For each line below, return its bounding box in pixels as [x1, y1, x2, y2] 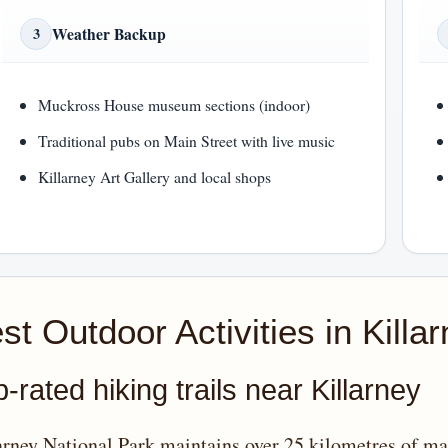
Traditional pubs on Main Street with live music [38, 129, 336, 151]
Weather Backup [52, 22, 166, 46]
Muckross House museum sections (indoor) [38, 93, 311, 115]
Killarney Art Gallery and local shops [38, 165, 272, 187]
